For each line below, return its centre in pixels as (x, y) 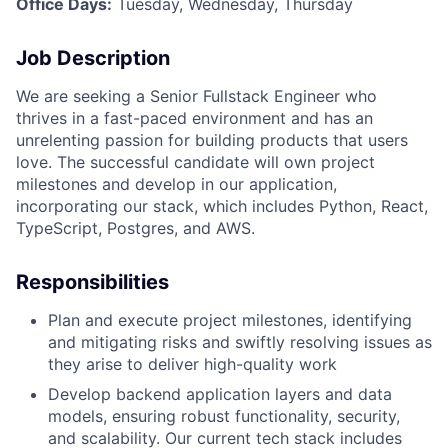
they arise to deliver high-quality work (192, 363)
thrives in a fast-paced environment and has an (194, 117)
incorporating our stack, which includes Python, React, (222, 205)
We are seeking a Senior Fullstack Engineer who (196, 95)
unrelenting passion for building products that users (212, 139)
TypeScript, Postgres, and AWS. (135, 227)
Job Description (93, 57)
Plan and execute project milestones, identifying (230, 319)
